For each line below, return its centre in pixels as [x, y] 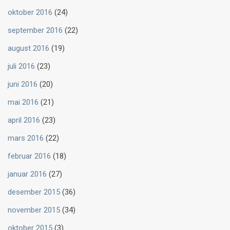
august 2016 [28, 49]
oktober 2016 [30, 13]
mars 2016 [26, 138]
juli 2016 [21, 66]
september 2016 [35, 31]
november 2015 [34, 210]
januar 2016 [27, 174]
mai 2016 [23, 102]
